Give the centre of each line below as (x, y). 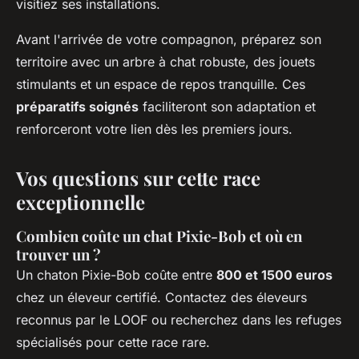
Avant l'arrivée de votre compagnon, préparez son (169, 39)
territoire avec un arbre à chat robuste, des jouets (165, 61)
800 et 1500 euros (274, 274)
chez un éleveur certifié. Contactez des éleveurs (161, 297)
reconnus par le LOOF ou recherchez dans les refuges (179, 319)
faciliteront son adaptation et (227, 106)
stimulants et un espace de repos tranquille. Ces (161, 84)
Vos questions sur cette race (138, 177)
